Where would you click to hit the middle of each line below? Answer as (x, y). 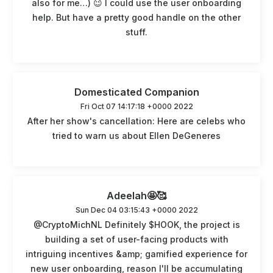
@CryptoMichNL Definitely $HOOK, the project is (136, 224)
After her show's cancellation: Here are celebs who (136, 121)
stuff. (136, 32)
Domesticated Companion (136, 92)
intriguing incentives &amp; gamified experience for (136, 253)
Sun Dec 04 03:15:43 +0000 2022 (136, 210)
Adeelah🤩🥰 (136, 195)
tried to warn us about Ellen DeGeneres (136, 135)
